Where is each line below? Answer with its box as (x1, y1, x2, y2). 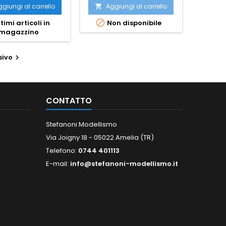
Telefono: (46, 145, 78, 155)
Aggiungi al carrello (106, 2, 167, 11)
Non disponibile (105, 18, 162, 28)
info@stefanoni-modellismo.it (70, 158, 178, 168)
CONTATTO (46, 94, 92, 106)
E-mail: (46, 158, 70, 168)
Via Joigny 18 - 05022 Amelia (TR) (46, 132, 154, 142)
